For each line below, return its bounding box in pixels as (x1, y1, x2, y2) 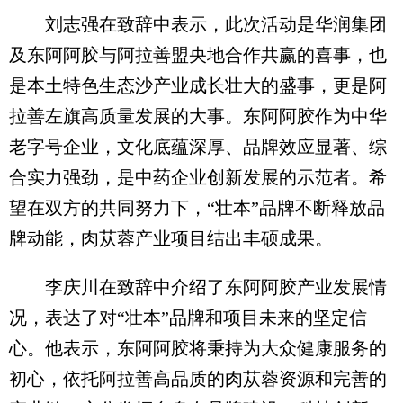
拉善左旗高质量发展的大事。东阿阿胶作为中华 (9, 105, 387, 126)
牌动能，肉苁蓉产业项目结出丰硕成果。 (9, 228, 333, 248)
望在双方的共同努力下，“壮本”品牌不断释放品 (9, 197, 385, 218)
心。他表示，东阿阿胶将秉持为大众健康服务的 (9, 337, 387, 358)
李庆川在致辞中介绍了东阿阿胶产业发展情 (9, 276, 387, 297)
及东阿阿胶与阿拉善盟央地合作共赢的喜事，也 (9, 44, 387, 65)
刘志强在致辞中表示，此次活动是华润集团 (9, 13, 387, 34)
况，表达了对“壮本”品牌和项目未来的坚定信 (9, 307, 367, 327)
